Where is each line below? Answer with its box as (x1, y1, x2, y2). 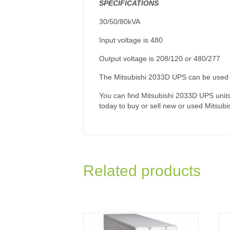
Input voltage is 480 (99, 36, 163, 45)
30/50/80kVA (99, 17, 140, 26)
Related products (83, 162, 201, 180)
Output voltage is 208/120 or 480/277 (99, 54, 220, 63)
